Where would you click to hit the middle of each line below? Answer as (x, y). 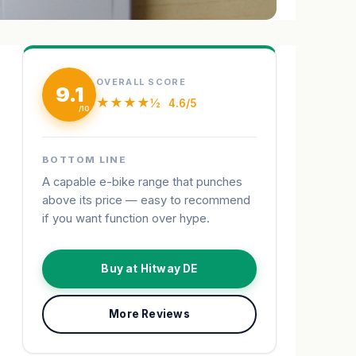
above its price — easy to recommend (146, 201)
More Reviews (149, 314)
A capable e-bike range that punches (142, 182)
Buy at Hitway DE (149, 269)
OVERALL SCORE (141, 82)
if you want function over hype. (126, 219)
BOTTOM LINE (85, 160)
